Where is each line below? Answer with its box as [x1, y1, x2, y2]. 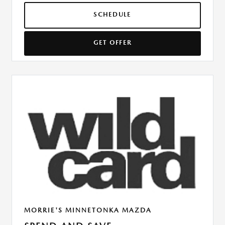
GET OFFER [93, 38, 132, 46]
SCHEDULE [93, 10, 132, 18]
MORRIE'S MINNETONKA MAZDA [24, 206, 152, 214]
